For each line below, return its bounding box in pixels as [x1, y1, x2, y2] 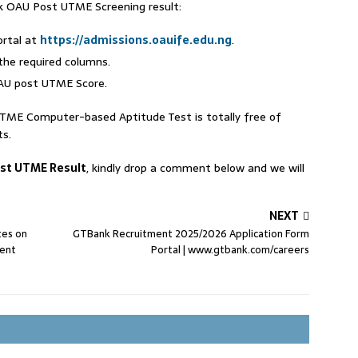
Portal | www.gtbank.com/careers [151, 241, 310, 258]
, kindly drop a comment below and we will [86, 159, 304, 177]
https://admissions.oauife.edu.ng [40, 31, 232, 49]
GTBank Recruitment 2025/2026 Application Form [73, 225, 310, 242]
